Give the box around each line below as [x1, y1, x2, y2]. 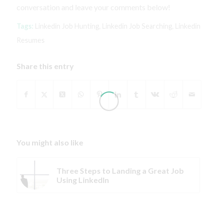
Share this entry [16, 61, 74, 71]
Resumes [16, 36, 45, 44]
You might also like [16, 137, 83, 147]
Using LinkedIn [56, 175, 109, 184]
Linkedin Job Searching [102, 21, 172, 30]
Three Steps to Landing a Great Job [56, 165, 184, 175]
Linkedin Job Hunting [35, 21, 99, 30]
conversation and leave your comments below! [16, 2, 170, 12]
